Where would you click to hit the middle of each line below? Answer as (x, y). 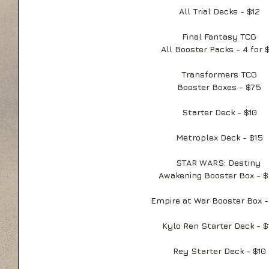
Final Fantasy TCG (219, 36)
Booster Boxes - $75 (219, 87)
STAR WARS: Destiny (219, 162)
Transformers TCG (219, 74)
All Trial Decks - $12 (219, 11)
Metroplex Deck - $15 (219, 137)
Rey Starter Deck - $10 (219, 251)
